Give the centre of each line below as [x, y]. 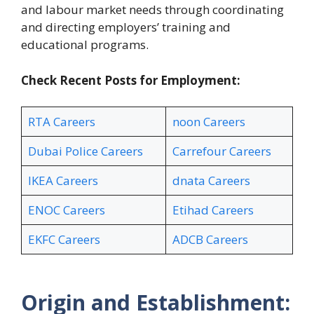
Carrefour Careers [221, 151]
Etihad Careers [213, 210]
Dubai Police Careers [85, 151]
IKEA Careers [63, 180]
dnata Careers [211, 180]
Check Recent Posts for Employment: [131, 80]
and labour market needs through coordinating [152, 9]
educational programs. [85, 45]
